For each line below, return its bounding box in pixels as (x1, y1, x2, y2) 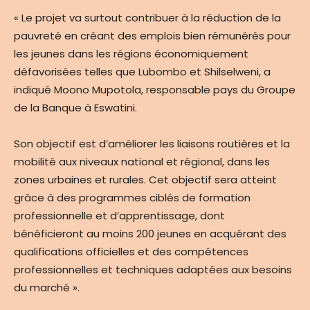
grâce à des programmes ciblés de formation (14, 190, 250, 206)
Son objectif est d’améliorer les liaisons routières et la (14, 136, 290, 152)
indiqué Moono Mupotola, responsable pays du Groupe (14, 82, 295, 98)
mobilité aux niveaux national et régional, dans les (14, 154, 270, 170)
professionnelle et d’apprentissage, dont (14, 208, 225, 224)
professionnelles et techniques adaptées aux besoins (14, 262, 292, 277)
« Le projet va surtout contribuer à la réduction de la (14, 10, 281, 26)
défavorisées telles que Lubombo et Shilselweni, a (14, 64, 271, 80)
